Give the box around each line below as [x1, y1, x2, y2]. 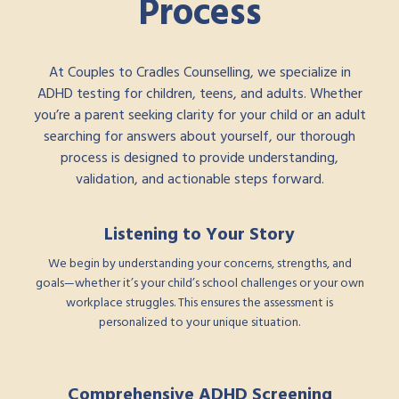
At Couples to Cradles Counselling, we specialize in [48, 61, 351, 85]
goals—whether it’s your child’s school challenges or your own [35, 273, 364, 295]
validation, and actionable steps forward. [75, 168, 324, 192]
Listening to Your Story [104, 221, 295, 250]
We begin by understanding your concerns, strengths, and [47, 254, 352, 275]
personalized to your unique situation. [99, 313, 300, 334]
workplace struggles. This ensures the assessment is [66, 293, 333, 314]
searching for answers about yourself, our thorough [44, 126, 355, 150]
